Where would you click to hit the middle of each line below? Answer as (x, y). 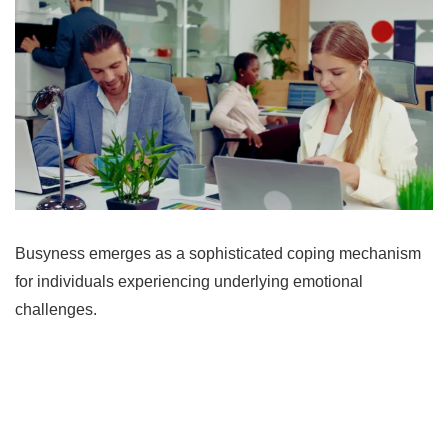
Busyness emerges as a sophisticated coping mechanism (218, 253)
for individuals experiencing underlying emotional (189, 281)
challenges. (56, 309)
